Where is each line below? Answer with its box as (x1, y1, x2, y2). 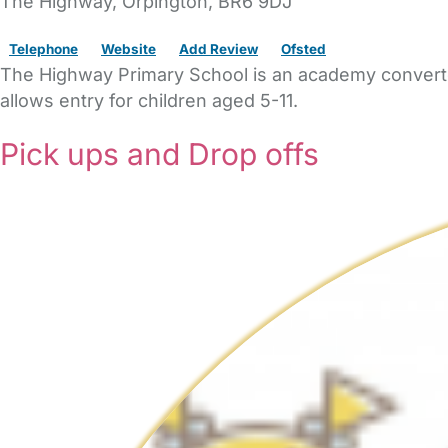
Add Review (179, 40, 258, 56)
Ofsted (281, 40, 326, 56)
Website (101, 40, 156, 56)
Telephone (9, 40, 78, 56)
